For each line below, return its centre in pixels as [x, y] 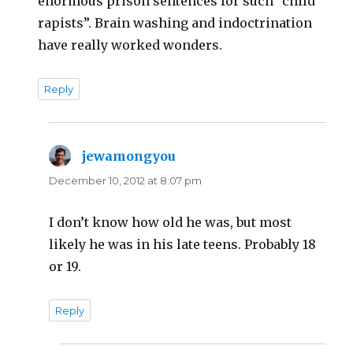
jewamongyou [129, 156]
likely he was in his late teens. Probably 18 [183, 244]
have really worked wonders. [130, 45]
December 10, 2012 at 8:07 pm [126, 180]
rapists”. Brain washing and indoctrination [175, 22]
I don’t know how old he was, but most [171, 222]
